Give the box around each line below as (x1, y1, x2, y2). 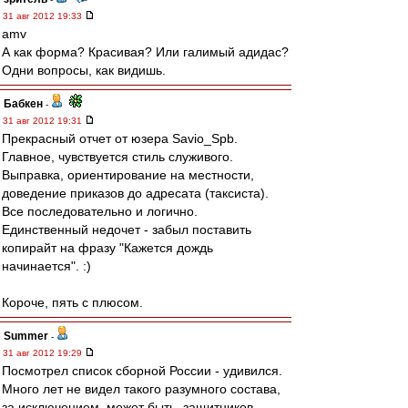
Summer (4, 330, 48, 342)
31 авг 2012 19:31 (3, 116, 85, 126)
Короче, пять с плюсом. (2, 295, 143, 310)
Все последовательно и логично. (2, 204, 198, 219)
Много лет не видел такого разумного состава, (2, 382, 280, 396)
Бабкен (4, 97, 43, 110)
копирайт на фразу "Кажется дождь (2, 240, 213, 255)
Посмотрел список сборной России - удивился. (2, 363, 282, 378)
